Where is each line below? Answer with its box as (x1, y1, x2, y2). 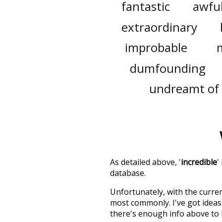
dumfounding (130, 59, 206, 76)
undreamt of (149, 80, 219, 97)
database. (110, 167, 146, 179)
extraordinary (121, 18, 198, 35)
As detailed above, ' (110, 157, 181, 168)
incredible (181, 157, 217, 168)
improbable (124, 39, 187, 56)
